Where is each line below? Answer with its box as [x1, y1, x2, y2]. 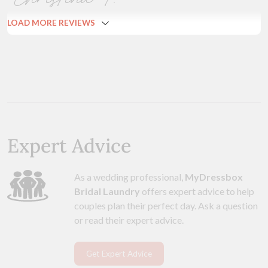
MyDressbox [185, 170, 243, 182]
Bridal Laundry [74, 185, 140, 197]
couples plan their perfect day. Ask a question [74, 199, 258, 211]
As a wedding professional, [74, 170, 185, 182]
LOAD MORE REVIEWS [7, 17, 95, 28]
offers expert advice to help [140, 185, 254, 197]
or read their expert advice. [74, 214, 184, 226]
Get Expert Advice [86, 249, 152, 259]
